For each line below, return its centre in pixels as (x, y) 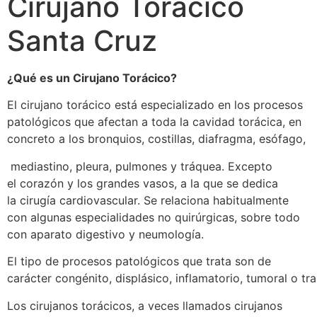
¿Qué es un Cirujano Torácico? (92, 77)
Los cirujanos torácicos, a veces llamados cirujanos (145, 305)
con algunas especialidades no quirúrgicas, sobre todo (154, 217)
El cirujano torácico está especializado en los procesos (155, 105)
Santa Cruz (82, 40)
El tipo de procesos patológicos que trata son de (139, 261)
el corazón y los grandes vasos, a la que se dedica (143, 183)
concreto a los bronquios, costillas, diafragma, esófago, (156, 139)
